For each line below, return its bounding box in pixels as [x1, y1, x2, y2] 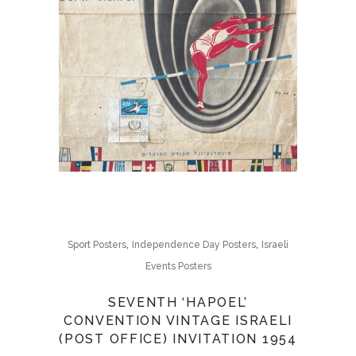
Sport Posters [68, 239, 126, 250]
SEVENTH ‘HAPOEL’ [107, 295, 249, 310]
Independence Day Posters [132, 239, 256, 250]
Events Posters [145, 261, 211, 272]
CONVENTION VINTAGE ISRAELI [63, 313, 293, 328]
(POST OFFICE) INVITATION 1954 [59, 331, 297, 346]
